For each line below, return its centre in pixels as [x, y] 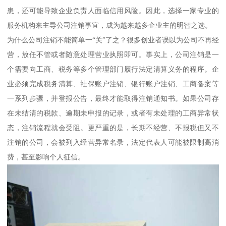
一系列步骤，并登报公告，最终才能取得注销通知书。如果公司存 [113, 98]
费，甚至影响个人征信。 [46, 157]
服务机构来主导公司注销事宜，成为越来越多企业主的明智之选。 [110, 25]
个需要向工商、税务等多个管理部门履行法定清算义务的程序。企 [113, 69]
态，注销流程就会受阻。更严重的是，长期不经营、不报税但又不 [113, 127]
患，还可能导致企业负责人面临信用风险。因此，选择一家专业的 [113, 10]
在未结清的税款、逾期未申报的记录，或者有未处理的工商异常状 [113, 113]
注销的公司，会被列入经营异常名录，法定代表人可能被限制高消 [113, 142]
